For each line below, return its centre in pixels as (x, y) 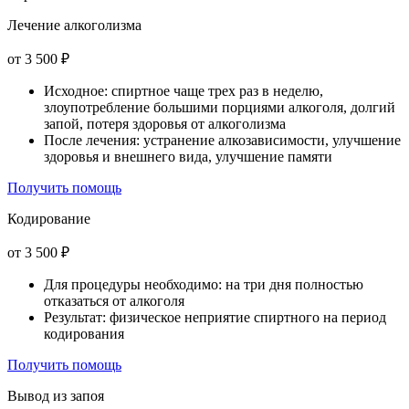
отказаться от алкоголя (114, 301)
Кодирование (49, 219)
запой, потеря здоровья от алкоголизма (165, 124)
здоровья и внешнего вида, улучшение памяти (188, 157)
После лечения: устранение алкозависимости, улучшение (222, 141)
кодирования (84, 334)
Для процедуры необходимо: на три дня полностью (204, 285)
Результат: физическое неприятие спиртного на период (215, 318)
